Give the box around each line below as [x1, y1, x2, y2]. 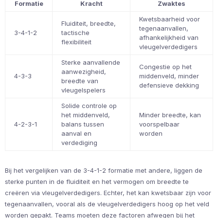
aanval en [61, 129, 92, 137]
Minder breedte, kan [139, 110, 201, 119]
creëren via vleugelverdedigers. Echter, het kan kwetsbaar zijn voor [5, 189, 211, 197]
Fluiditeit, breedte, [61, 19, 116, 27]
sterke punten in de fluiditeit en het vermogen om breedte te [5, 178, 189, 186]
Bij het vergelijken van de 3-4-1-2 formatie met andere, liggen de [5, 166, 202, 175]
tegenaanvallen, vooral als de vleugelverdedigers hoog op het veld [5, 200, 209, 208]
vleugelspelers [61, 86, 106, 94]
